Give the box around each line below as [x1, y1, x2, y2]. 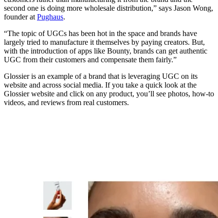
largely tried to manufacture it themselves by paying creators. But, [4, 38, 205, 47]
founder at [4, 13, 37, 21]
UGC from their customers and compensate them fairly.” [4, 55, 177, 64]
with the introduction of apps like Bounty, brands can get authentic [4, 47, 207, 55]
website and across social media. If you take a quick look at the [4, 81, 197, 90]
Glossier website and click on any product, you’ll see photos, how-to [4, 90, 214, 98]
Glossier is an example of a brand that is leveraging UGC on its [4, 72, 198, 81]
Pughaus [37, 13, 63, 21]
